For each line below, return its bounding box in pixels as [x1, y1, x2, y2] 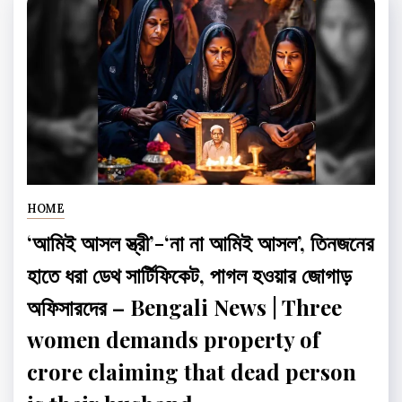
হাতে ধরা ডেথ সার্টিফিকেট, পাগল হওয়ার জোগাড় [27, 259, 352, 289]
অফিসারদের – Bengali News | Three [27, 292, 342, 321]
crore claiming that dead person [27, 356, 356, 386]
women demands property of [27, 324, 319, 354]
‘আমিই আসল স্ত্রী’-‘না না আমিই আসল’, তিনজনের [27, 227, 374, 257]
